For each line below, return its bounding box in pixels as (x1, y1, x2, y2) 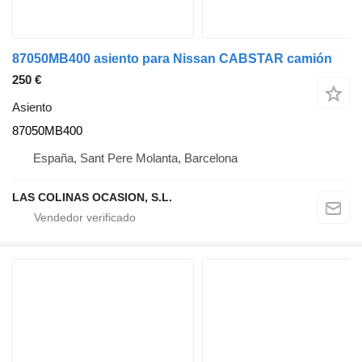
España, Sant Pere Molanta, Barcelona (33, 150, 238, 165)
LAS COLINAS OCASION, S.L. (12, 190, 172, 204)
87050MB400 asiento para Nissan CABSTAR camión (12, 51, 332, 65)
